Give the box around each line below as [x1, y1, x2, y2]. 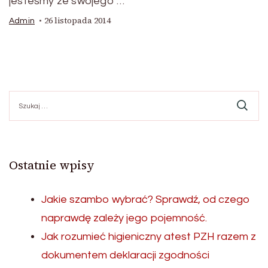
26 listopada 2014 [44, 15, 111, 27]
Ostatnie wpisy [9, 157, 95, 174]
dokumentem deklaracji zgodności [41, 249, 209, 261]
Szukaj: [8, 92, 37, 101]
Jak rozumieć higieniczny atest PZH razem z [41, 231, 256, 243]
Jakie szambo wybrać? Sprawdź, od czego [41, 194, 250, 206]
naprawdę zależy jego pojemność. [41, 212, 207, 224]
